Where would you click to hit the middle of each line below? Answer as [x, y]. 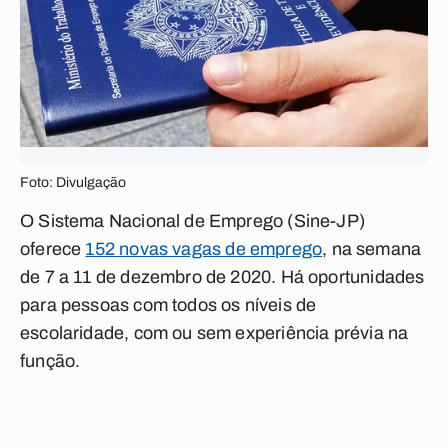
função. [50, 361]
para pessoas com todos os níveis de [168, 305]
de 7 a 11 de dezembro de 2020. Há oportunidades [222, 277]
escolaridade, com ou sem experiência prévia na [214, 333]
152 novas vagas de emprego [204, 249]
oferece [53, 249]
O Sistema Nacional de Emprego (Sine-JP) [193, 221]
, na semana [372, 249]
